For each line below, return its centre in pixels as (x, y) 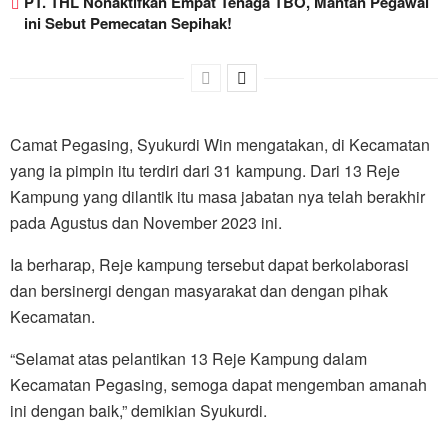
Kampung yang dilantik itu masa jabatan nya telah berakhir (217, 197)
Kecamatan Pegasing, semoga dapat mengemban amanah (218, 385)
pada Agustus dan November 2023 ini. (146, 223)
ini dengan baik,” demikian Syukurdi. (138, 411)
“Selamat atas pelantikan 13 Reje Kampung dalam (188, 359)
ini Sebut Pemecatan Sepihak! (128, 23)
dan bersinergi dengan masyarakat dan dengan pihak (199, 291)
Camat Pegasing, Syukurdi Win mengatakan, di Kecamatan (220, 145)
